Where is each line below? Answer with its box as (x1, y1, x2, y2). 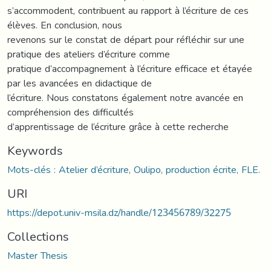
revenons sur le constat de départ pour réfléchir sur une (7, 30, 244, 49)
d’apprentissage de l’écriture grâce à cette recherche (7, 117, 229, 136)
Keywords (7, 139, 63, 162)
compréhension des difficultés (7, 102, 134, 122)
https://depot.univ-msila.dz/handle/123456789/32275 (7, 203, 231, 222)
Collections (7, 224, 69, 248)
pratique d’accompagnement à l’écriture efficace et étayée (7, 59, 252, 78)
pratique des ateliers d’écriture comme (7, 44, 170, 64)
